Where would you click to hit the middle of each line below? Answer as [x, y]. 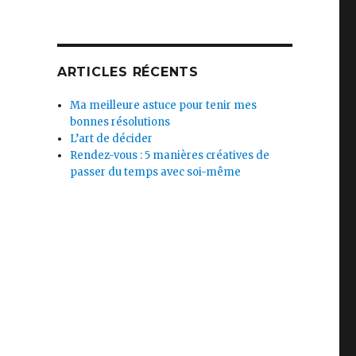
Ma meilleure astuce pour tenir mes [164, 105]
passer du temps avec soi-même [156, 172]
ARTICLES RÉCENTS [128, 72]
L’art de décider [112, 138]
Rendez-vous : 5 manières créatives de [170, 155]
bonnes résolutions [120, 122]
